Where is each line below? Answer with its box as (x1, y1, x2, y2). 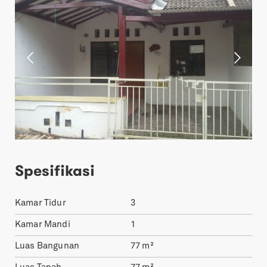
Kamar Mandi (15, 221, 70, 230)
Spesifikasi (15, 161, 95, 181)
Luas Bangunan (15, 242, 79, 252)
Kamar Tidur (15, 199, 66, 209)
